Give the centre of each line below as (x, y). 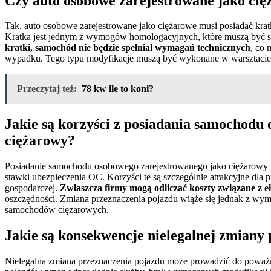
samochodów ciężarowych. (57, 210)
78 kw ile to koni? (118, 89)
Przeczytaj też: (47, 89)
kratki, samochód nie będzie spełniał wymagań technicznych (128, 48)
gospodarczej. (32, 188)
